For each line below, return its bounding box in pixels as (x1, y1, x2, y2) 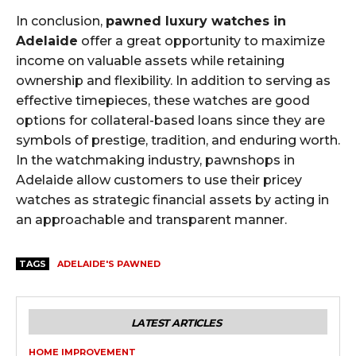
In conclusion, (16, 13, 106, 29)
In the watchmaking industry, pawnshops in (16, 152, 295, 168)
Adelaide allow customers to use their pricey (16, 172, 302, 188)
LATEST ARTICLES (130, 315, 222, 329)
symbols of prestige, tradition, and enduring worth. (16, 132, 340, 148)
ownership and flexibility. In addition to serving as (16, 72, 331, 88)
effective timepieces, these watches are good (16, 92, 310, 108)
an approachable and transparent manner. (16, 211, 287, 227)
